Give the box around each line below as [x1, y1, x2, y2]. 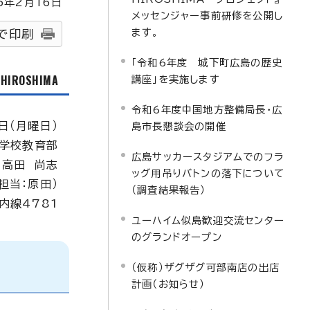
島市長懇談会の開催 [131, 121, 226, 131]
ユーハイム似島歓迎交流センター [131, 215, 284, 226]
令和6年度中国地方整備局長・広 [131, 104, 282, 115]
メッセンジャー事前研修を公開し [131, 10, 283, 21]
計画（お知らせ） [131, 279, 206, 289]
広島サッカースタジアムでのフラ [131, 152, 284, 162]
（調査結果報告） [131, 185, 206, 195]
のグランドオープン [131, 232, 222, 242]
